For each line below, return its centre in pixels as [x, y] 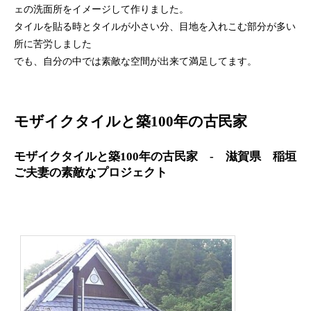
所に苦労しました [53, 44]
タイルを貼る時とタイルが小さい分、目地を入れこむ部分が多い [155, 27]
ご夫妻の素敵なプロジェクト [91, 173]
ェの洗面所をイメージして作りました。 [101, 10]
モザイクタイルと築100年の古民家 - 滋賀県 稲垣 [155, 157]
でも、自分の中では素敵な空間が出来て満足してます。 [135, 62]
